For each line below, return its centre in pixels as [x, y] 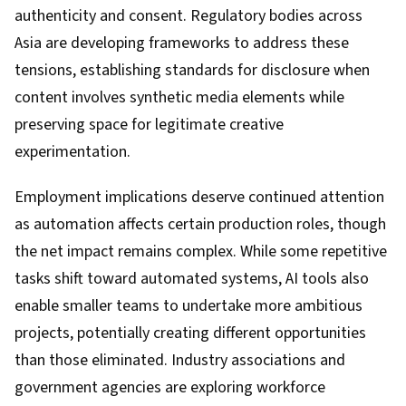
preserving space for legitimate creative [149, 125]
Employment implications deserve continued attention [199, 197]
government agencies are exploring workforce [170, 387]
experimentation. [72, 152]
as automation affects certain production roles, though [200, 224]
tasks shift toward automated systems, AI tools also [192, 279]
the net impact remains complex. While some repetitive [201, 251]
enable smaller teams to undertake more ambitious [188, 306]
